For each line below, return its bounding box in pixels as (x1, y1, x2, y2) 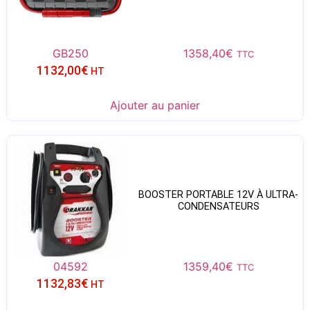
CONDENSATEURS (177, 200, 259, 212)
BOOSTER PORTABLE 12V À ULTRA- (138, 188, 299, 201)
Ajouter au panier (110, 98, 200, 113)
